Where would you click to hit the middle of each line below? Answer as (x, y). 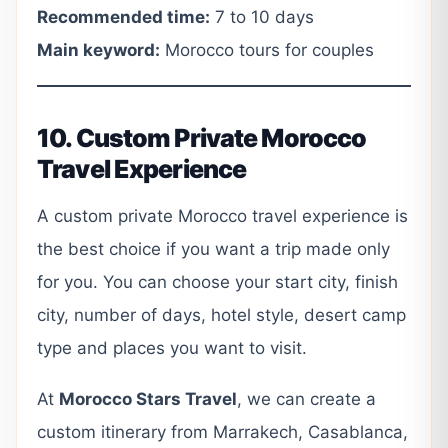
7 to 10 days (262, 17)
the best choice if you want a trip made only (213, 249)
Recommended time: (123, 17)
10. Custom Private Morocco (202, 138)
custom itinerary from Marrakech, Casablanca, (222, 432)
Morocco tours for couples (267, 50)
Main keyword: (98, 50)
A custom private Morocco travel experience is (222, 216)
